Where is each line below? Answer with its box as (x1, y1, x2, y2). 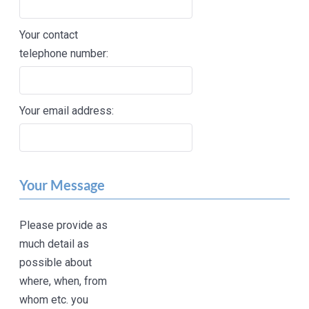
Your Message (19, 177, 106, 194)
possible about (19, 256, 92, 270)
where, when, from (19, 275, 108, 288)
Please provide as (19, 219, 108, 232)
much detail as (19, 237, 90, 251)
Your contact (19, 28, 79, 42)
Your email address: (19, 104, 114, 118)
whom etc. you (19, 293, 89, 307)
